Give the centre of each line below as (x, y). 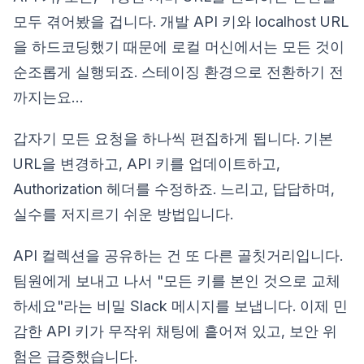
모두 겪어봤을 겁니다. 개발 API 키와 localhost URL (181, 22)
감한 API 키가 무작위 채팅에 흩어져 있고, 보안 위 (175, 331)
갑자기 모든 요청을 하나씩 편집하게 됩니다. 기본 (173, 139)
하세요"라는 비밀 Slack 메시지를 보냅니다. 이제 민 (180, 306)
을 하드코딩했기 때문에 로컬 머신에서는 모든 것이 (179, 47)
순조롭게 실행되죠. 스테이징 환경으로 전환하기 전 (178, 72)
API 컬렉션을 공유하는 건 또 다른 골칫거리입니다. (178, 256)
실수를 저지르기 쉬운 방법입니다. (123, 214)
